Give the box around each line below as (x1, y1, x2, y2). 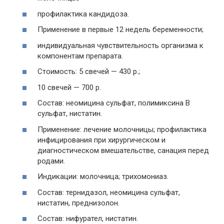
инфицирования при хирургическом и (37, 135, 165, 144)
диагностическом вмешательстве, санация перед (37, 145, 209, 155)
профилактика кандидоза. (37, 9, 129, 18)
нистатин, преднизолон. (37, 198, 119, 207)
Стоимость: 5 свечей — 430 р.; (37, 67, 140, 76)
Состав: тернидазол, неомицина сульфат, (37, 187, 180, 197)
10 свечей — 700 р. (37, 82, 101, 92)
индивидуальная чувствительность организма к (37, 40, 203, 50)
